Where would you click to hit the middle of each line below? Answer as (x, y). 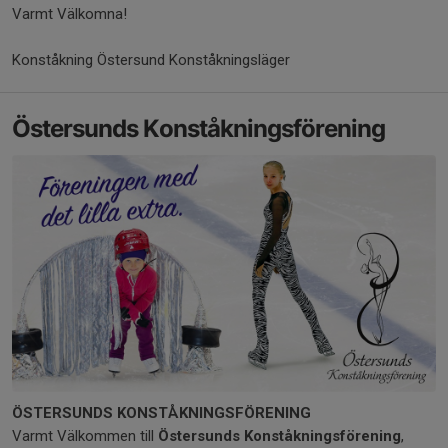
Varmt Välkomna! (69, 14)
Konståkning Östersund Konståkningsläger (151, 60)
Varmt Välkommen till (85, 436)
